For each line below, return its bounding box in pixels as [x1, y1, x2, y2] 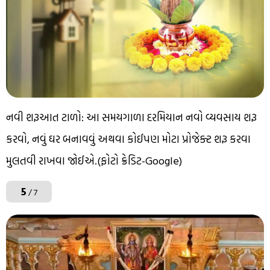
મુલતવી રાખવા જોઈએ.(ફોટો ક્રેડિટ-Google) [6, 152, 182, 169]
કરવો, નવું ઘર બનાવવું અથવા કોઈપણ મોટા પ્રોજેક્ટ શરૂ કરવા [6, 130, 251, 147]
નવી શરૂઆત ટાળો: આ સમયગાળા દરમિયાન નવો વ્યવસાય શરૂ [6, 108, 257, 125]
